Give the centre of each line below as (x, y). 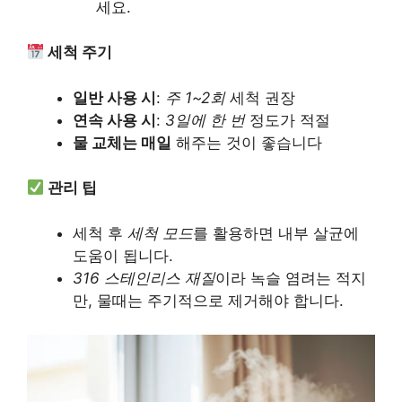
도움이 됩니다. (123, 255)
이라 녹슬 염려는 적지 (291, 278)
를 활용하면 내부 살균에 (276, 233)
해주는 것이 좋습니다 (247, 142)
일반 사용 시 (114, 97)
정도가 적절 (288, 120)
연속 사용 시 (114, 120)
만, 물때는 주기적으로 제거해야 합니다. (208, 300)
